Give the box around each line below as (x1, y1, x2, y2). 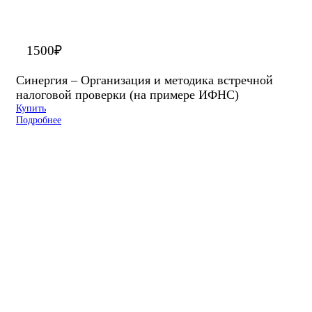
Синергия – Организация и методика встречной (16, 72, 273, 87)
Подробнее (16, 114, 61, 125)
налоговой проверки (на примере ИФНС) (16, 87, 239, 102)
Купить (16, 102, 46, 114)
